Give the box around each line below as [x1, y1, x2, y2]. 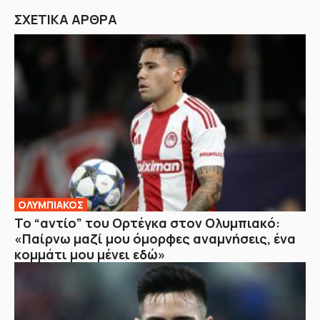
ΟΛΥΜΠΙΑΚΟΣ [18, 197, 84, 211]
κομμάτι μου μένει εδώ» [14, 245, 166, 263]
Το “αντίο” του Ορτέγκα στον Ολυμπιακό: [14, 214, 280, 231]
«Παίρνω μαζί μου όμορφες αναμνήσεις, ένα [14, 229, 296, 247]
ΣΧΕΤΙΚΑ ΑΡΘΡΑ [14, 11, 117, 29]
